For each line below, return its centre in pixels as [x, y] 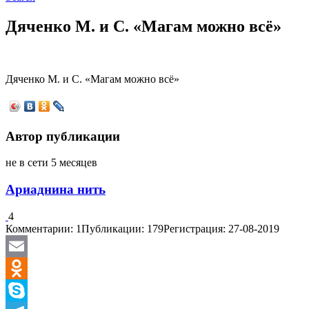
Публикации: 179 [122, 228]
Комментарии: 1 [43, 228]
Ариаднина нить [56, 189]
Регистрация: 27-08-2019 [221, 228]
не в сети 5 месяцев [51, 163]
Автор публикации [63, 136]
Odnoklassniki [37, 290]
